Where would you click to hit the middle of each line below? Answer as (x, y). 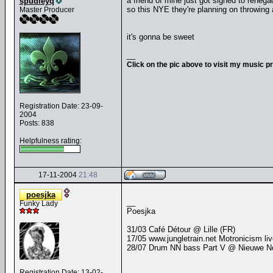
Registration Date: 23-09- (61, 106)
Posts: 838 (37, 123)
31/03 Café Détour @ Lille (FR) (181, 229)
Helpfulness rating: (50, 141)
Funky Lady (38, 204)
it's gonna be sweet (160, 37)
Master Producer (47, 10)
